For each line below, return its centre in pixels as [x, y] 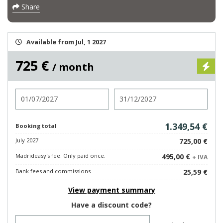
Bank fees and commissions [53, 171]
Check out [132, 93]
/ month [73, 67]
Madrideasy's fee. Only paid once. [60, 156]
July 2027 [27, 140]
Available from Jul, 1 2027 [66, 42]
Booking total [36, 126]
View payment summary [111, 190]
